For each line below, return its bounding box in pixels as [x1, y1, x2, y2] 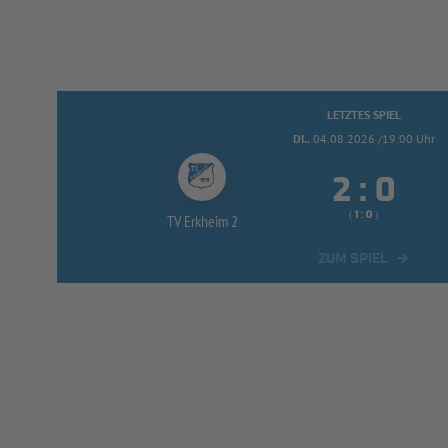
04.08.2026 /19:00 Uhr [312, 131, 435, 147]
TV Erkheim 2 [166, 211, 238, 232]
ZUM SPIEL [317, 250, 388, 269]
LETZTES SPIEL [326, 107, 401, 123]
